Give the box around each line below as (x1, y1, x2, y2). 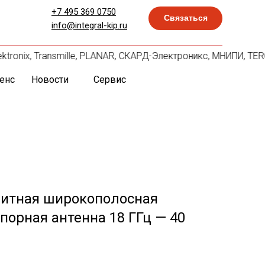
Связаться (163, 13, 208, 22)
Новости (31, 74, 69, 85)
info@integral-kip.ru (51, 20, 127, 31)
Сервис (93, 74, 126, 85)
